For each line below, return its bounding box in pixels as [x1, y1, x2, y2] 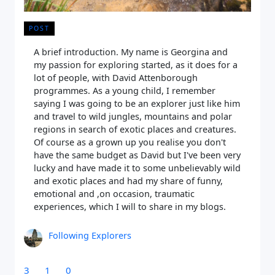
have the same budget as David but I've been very [34, 149, 241, 161]
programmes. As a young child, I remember [34, 84, 215, 96]
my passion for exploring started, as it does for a [34, 58, 238, 71]
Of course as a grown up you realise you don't [34, 136, 226, 148]
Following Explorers [48, 229, 131, 241]
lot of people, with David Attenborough [34, 71, 198, 83]
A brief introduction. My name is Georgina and [34, 45, 228, 58]
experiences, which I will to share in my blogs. [34, 200, 226, 212]
